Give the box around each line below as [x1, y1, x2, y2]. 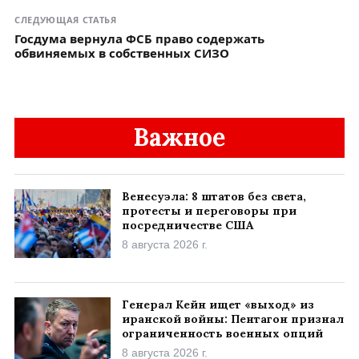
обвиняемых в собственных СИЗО [14, 45, 229, 62]
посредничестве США [122, 218, 254, 233]
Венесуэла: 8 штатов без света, [122, 189, 306, 204]
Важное [134, 122, 225, 153]
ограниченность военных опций [122, 326, 323, 341]
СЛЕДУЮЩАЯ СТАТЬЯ [14, 14, 117, 26]
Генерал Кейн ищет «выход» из [122, 297, 314, 313]
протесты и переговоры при [122, 204, 296, 219]
